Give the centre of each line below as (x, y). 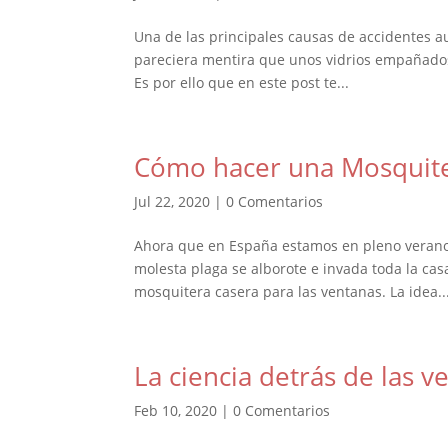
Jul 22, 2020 (172, 201)
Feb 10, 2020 (176, 410)
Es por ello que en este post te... (242, 82)
